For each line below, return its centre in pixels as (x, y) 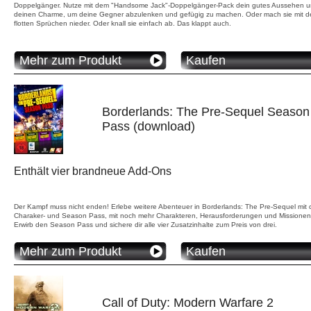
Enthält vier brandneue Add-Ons (93, 171)
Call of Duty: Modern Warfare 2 (188, 302)
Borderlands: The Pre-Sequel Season (206, 111)
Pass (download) (149, 126)
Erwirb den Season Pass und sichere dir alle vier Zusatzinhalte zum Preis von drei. (145, 224)
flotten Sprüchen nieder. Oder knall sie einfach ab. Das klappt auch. (123, 23)
